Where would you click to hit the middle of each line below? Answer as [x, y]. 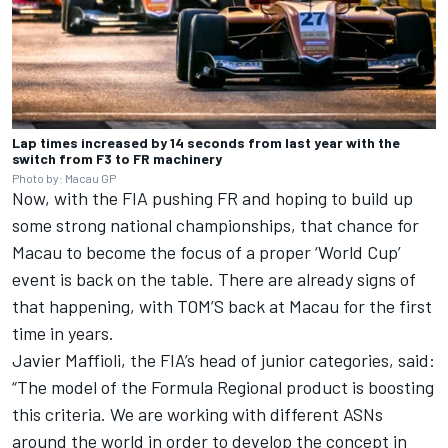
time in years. [63, 333]
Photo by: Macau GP [64, 178]
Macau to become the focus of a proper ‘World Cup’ [206, 252]
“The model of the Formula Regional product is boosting [223, 387]
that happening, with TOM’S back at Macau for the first [222, 306]
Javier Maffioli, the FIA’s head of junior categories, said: [223, 360]
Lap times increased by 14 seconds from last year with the [206, 143]
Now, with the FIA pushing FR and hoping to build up [212, 198]
